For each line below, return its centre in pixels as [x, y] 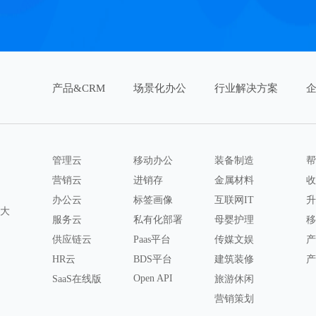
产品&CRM [78, 88]
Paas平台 [152, 239]
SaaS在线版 [77, 279]
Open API [153, 278]
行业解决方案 [246, 88]
